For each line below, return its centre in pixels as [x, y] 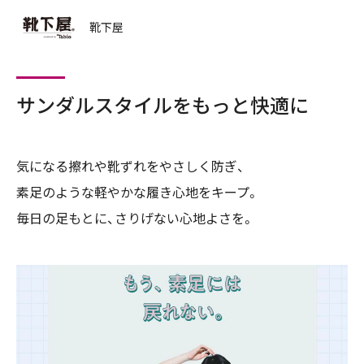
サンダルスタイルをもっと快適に [162, 106]
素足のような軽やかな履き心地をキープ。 [138, 193]
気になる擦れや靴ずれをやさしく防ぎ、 [130, 167]
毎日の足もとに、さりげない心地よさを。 [135, 219]
